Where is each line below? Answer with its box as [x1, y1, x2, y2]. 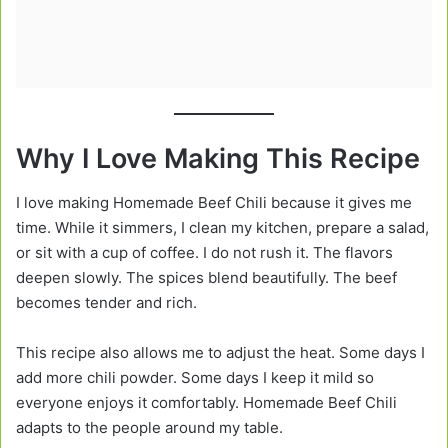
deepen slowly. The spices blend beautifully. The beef [16, 268, 397, 288]
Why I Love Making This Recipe [16, 141, 420, 175]
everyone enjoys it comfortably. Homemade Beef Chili [16, 393, 397, 413]
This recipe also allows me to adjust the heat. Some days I [16, 343, 425, 363]
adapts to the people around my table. [16, 418, 283, 438]
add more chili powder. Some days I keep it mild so [16, 368, 374, 388]
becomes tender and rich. [16, 293, 197, 313]
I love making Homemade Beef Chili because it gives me [16, 193, 412, 213]
